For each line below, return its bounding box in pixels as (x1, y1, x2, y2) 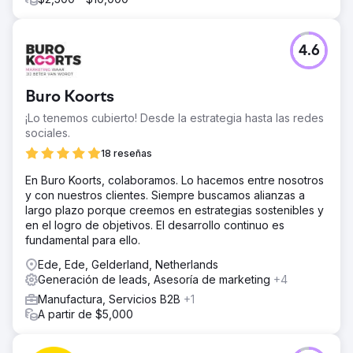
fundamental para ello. (25, 232, 140, 247)
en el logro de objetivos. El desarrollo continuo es (25, 217, 284, 232)
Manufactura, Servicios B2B (38, 292, 184, 306)
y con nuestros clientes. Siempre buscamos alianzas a (25, 188, 305, 202)
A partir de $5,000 (38, 307, 133, 321)
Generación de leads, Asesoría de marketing (38, 272, 273, 286)
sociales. (25, 125, 70, 139)
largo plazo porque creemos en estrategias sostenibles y (25, 203, 324, 217)
